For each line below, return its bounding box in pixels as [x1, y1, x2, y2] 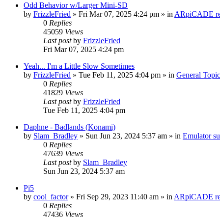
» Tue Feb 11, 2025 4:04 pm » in [71, 71, 176, 79]
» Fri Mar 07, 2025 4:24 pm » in [71, 10, 174, 18]
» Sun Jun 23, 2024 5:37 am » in [78, 132, 183, 140]
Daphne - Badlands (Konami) [24, 123, 115, 131]
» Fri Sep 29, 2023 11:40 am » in [68, 192, 174, 201]
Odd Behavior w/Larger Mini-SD [24, 1, 128, 9]
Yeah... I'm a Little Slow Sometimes [24, 62, 135, 70]
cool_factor [33, 192, 68, 201]
